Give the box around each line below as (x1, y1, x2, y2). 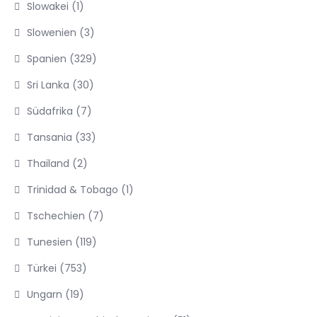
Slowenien (27, 25, 76, 40)
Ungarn (27, 287, 62, 301)
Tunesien (27, 235, 72, 249)
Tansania (27, 130, 72, 144)
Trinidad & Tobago (27, 183, 118, 197)
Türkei (27, 261, 57, 275)
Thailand (27, 156, 69, 171)
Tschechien (27, 209, 85, 223)
